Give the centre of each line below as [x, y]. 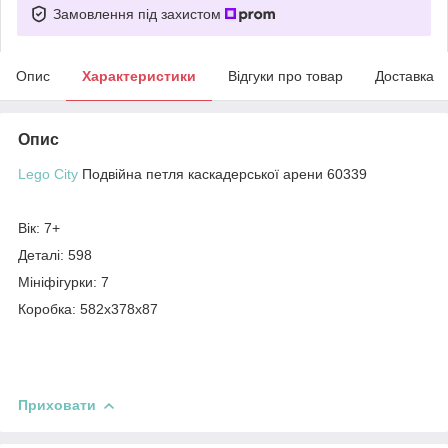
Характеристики [139, 75]
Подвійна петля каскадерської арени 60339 [222, 173]
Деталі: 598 [55, 254]
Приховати [57, 404]
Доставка [404, 75]
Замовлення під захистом [139, 13]
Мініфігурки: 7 [63, 281]
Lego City [48, 173]
